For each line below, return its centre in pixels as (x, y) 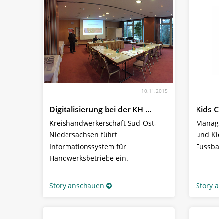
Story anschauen (77, 186)
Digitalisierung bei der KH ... (100, 110)
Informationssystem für (88, 147)
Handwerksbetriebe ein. (89, 158)
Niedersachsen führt (83, 135)
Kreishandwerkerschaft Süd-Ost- (103, 123)
